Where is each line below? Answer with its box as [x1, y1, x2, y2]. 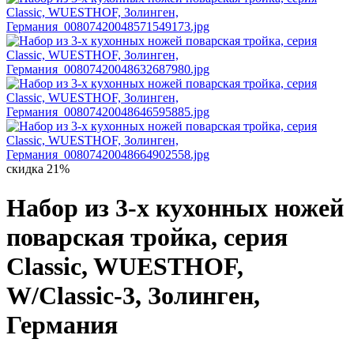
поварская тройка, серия [6, 222, 288, 251]
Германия [6, 310, 118, 339]
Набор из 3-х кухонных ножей [6, 193, 344, 222]
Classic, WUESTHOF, [6, 251, 243, 281]
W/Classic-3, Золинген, [6, 281, 260, 310]
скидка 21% [6, 162, 70, 176]
